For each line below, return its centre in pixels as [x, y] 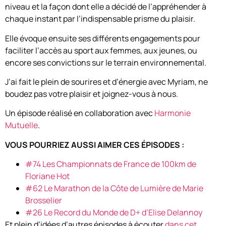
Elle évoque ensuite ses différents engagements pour [103, 38]
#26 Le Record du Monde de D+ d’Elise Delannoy [114, 213]
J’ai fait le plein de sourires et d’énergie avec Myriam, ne [106, 81]
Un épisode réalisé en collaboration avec [80, 113]
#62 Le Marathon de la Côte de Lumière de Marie [114, 188]
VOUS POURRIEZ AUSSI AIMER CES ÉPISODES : [95, 145]
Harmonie [173, 113]
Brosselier [44, 201]
